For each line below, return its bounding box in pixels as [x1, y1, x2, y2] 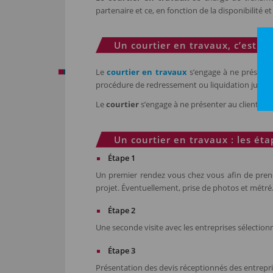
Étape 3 [108, 244, 135, 256]
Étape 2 [108, 205, 135, 216]
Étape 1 [108, 152, 135, 163]
